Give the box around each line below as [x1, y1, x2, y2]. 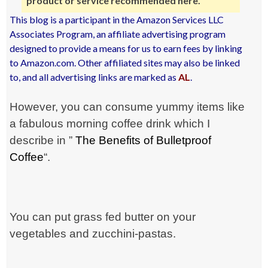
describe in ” [10, 134, 76, 147]
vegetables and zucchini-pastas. [10, 227, 176, 240]
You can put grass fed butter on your [10, 211, 196, 224]
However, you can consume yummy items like [10, 100, 245, 114]
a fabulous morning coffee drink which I [10, 117, 211, 130]
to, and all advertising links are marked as [10, 71, 179, 83]
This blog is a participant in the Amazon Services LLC [10, 14, 224, 26]
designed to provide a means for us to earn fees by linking [10, 42, 243, 54]
